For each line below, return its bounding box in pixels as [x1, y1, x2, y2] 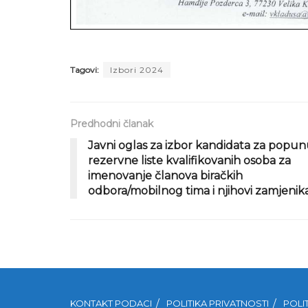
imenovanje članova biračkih [88, 169, 243, 183]
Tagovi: [70, 65, 99, 76]
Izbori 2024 [110, 65, 164, 76]
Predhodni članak [70, 118, 153, 131]
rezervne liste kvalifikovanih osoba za [88, 154, 291, 168]
